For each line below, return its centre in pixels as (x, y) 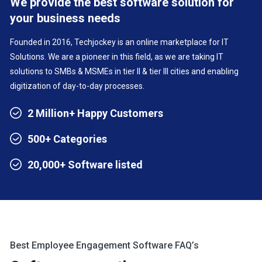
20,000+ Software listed (85, 165)
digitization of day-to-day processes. (77, 86)
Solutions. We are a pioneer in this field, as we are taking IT (117, 57)
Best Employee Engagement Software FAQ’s (105, 245)
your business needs (65, 18)
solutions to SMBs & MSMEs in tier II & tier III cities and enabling (125, 71)
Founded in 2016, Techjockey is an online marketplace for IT (120, 42)
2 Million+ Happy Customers (96, 113)
